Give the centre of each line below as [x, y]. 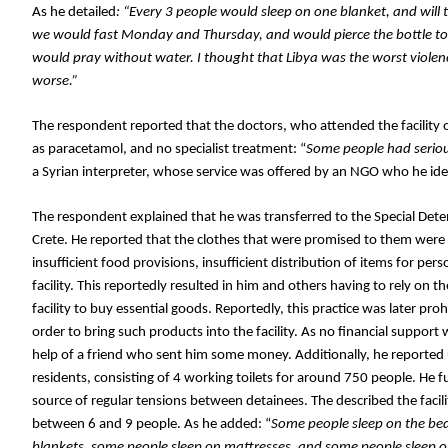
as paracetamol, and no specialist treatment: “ [169, 149]
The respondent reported [109, 126]
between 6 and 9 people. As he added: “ [151, 424]
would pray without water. [113, 58]
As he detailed [74, 12]
